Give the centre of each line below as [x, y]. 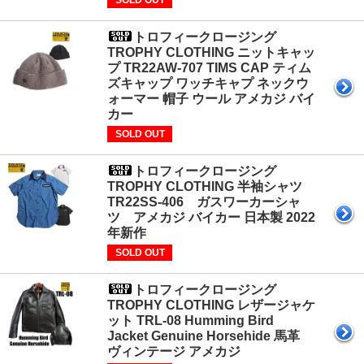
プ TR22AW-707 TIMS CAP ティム [209, 68]
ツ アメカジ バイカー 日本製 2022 [211, 218]
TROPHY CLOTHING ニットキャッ [211, 53]
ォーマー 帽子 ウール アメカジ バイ [211, 99]
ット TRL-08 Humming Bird [191, 321]
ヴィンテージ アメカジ [174, 352]
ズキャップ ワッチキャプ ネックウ [208, 84]
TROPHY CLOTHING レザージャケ [211, 305]
